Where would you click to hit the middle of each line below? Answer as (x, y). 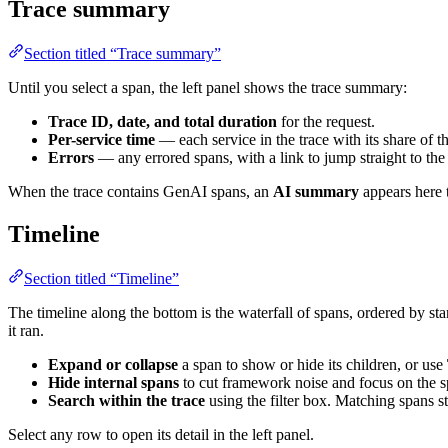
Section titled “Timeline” (101, 278)
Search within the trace (126, 400)
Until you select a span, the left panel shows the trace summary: (207, 87)
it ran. (26, 330)
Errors (71, 157)
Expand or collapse (113, 364)
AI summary (316, 191)
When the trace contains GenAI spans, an (140, 191)
